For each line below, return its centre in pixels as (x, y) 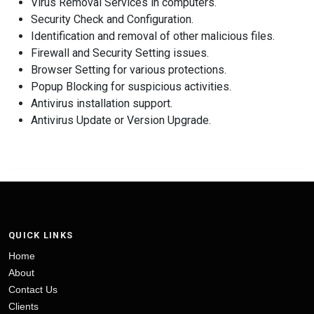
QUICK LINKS (41, 235)
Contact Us (33, 289)
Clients (23, 306)
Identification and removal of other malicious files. (153, 36)
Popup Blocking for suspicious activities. (131, 87)
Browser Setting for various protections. (129, 70)
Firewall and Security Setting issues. (120, 53)
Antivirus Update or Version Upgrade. (121, 120)
